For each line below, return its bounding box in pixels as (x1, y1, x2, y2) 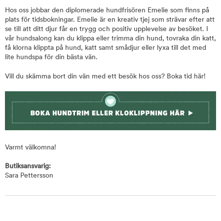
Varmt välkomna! (5, 144, 56, 152)
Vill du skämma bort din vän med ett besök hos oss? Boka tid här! (5, 73, 206, 80)
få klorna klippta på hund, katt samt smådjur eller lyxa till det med (5, 44, 206, 52)
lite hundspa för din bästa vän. (5, 54, 98, 61)
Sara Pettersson (5, 172, 53, 180)
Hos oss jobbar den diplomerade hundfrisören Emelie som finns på (5, 7, 209, 14)
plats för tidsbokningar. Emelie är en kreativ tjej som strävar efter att (5, 16, 215, 24)
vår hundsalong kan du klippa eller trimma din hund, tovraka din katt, (5, 35, 216, 42)
